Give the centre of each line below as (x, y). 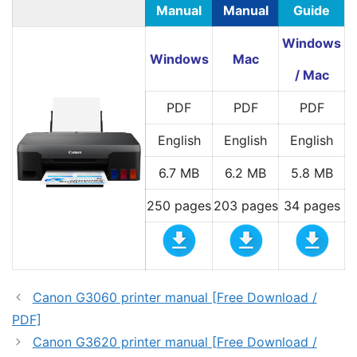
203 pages (245, 206)
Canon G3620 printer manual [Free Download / (175, 342)
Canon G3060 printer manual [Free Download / (175, 297)
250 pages (179, 206)
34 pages (312, 206)
